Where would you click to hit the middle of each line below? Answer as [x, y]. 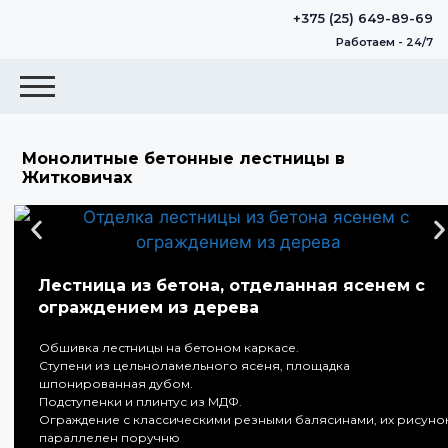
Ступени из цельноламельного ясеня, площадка [194, 365]
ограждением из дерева [148, 307]
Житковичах [77, 177]
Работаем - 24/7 [384, 42]
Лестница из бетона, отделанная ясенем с [231, 285]
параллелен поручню [109, 437]
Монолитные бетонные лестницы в [183, 158]
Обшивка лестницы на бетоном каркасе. [169, 347]
